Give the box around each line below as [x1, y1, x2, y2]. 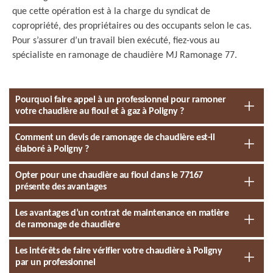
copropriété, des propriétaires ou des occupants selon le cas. [12, 21, 252, 31]
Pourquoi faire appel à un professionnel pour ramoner [15, 95, 225, 105]
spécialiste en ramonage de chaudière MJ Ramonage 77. [12, 51, 237, 60]
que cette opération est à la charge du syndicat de [12, 7, 210, 16]
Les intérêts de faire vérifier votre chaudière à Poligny [15, 246, 222, 256]
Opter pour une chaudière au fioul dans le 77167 [15, 171, 203, 180]
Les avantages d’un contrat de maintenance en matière [15, 208, 229, 218]
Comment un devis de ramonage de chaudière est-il [15, 133, 214, 143]
